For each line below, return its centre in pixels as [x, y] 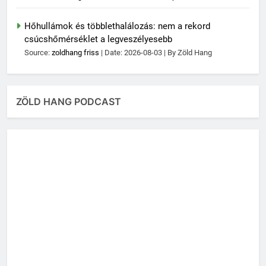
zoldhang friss [75, 52]
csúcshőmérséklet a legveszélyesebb [98, 39]
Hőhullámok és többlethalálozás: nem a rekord [117, 26]
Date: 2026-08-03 [134, 52]
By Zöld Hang [190, 52]
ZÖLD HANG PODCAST [69, 101]
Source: [38, 52]
